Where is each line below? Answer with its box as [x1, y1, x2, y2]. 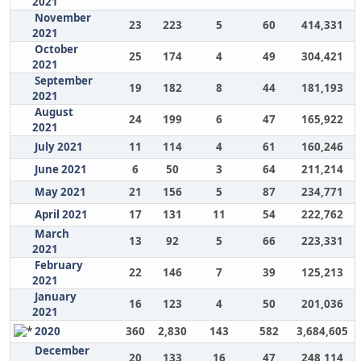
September [34, 73, 93, 88]
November [34, 10, 91, 25]
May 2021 [34, 185, 86, 199]
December [34, 343, 89, 358]
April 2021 [34, 207, 88, 222]
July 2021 [34, 139, 83, 154]
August [34, 105, 73, 119]
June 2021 [34, 162, 87, 176]
